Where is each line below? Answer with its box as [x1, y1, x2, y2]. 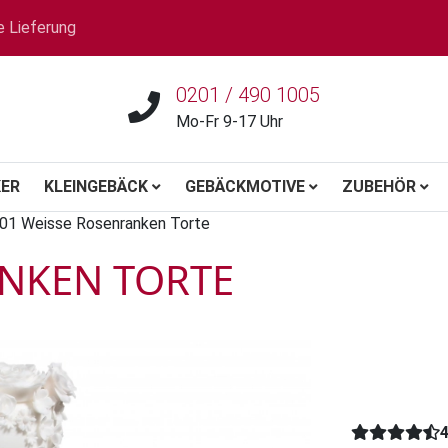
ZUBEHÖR [342, 177, 416, 196]
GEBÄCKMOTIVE [185, 177, 305, 196]
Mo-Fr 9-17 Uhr [176, 112, 283, 131]
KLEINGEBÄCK [44, 177, 148, 196]
